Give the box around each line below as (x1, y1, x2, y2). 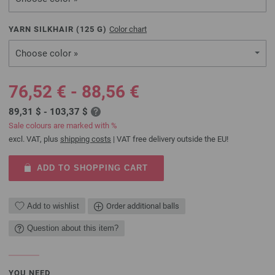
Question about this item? (27, 223, 118, 233)
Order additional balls (106, 201, 179, 211)
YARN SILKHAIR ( (9, 25, 80, 34)
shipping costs (60, 134, 111, 144)
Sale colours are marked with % (9, 121, 117, 130)
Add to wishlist (27, 201, 79, 211)
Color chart (109, 25, 147, 34)
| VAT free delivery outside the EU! (111, 134, 228, 144)
